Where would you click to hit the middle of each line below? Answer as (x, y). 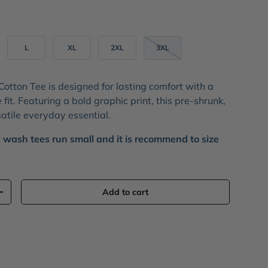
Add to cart (126, 192)
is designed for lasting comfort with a (130, 86)
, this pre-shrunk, (189, 101)
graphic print (122, 101)
